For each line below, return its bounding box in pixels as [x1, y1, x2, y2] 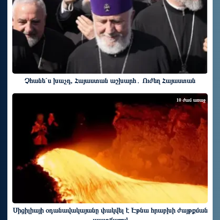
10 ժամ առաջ [176, 97, 205, 103]
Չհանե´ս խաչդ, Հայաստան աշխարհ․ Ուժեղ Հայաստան [25, 77, 195, 85]
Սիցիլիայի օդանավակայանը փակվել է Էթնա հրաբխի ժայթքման [12, 206, 208, 214]
